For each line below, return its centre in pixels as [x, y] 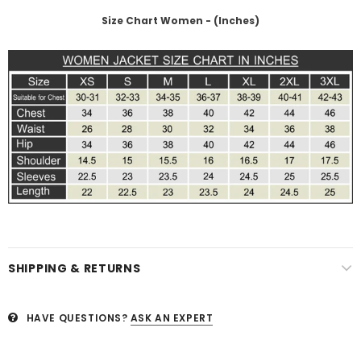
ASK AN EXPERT [172, 318]
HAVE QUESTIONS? [77, 318]
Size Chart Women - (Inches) [180, 21]
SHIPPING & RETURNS [75, 269]
